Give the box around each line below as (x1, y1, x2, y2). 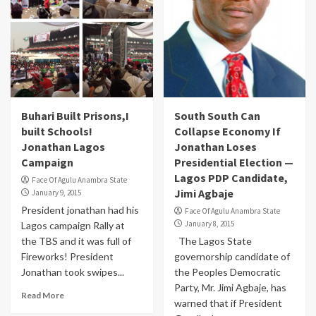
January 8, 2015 (184, 219, 234, 229)
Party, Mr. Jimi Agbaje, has (174, 281, 286, 293)
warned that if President (174, 297, 282, 309)
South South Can (174, 109, 260, 123)
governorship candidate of (174, 250, 290, 262)
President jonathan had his (21, 204, 139, 216)
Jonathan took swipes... (21, 266, 124, 278)
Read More (21, 290, 64, 300)
